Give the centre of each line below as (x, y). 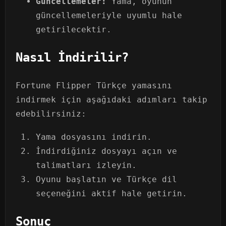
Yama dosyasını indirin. (94, 137)
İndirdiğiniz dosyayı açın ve (106, 151)
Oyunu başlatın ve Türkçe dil (106, 179)
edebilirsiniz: (51, 114)
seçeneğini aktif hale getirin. (111, 193)
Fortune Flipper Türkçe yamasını (94, 85)
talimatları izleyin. (86, 165)
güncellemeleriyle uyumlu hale (109, 15)
